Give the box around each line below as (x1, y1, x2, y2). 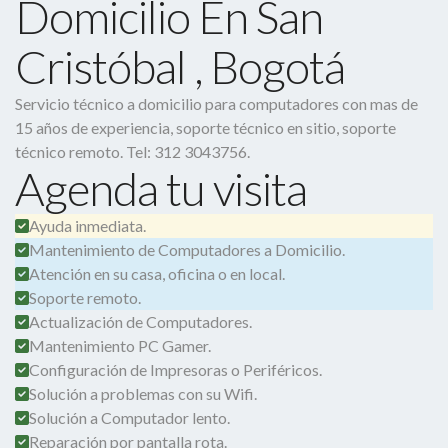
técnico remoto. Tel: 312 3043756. (15, 142, 250, 161)
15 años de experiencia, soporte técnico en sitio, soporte (15, 118, 396, 137)
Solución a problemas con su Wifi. (29, 384, 257, 403)
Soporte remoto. (29, 288, 141, 307)
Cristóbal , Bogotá (15, 39, 345, 94)
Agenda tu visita (15, 161, 307, 216)
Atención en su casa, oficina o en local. (29, 264, 285, 283)
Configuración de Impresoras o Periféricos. (29, 360, 322, 379)
